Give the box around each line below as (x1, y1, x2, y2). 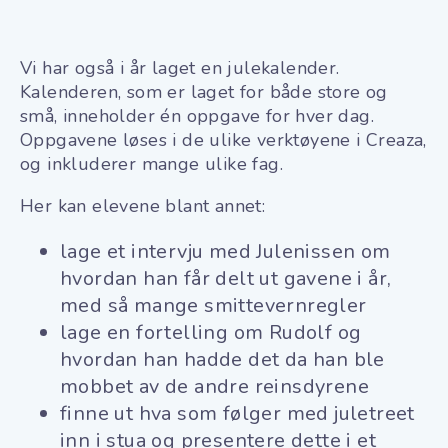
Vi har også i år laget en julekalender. (20, 55, 340, 80)
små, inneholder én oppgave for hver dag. (20, 103, 374, 128)
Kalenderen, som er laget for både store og (20, 79, 388, 104)
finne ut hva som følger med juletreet (60, 399, 415, 427)
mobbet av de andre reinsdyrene (60, 372, 369, 400)
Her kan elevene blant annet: (20, 193, 266, 218)
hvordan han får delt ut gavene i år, (60, 264, 392, 292)
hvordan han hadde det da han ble (60, 345, 385, 373)
